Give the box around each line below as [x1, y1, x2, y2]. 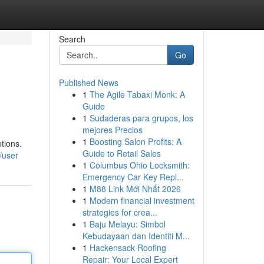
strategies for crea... [82, 206, 157, 218]
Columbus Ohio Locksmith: [89, 159, 190, 171]
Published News [58, 77, 118, 88]
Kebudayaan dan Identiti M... [82, 230, 190, 242]
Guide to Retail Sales [82, 147, 161, 159]
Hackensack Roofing [89, 242, 166, 253]
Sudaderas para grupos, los [89, 112, 193, 124]
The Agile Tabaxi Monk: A [89, 88, 185, 100]
